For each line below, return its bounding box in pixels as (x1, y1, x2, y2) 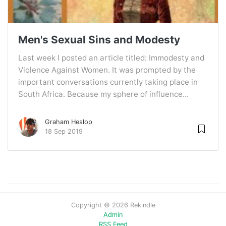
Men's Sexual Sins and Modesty (18, 33, 180, 46)
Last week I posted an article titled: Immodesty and (18, 53, 204, 63)
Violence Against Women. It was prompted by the (18, 65, 196, 75)
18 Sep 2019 (45, 128, 83, 136)
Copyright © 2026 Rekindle (71, 201, 155, 209)
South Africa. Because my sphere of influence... (18, 89, 189, 99)
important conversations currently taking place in (18, 77, 198, 87)
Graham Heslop (45, 118, 92, 126)
